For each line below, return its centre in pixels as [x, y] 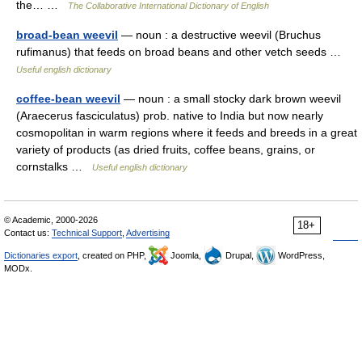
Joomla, [186, 255]
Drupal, [240, 255]
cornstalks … [54, 166]
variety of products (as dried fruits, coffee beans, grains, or [166, 149]
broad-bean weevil [67, 35]
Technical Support [87, 233]
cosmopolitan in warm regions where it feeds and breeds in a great [187, 133]
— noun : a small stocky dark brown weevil [231, 99]
